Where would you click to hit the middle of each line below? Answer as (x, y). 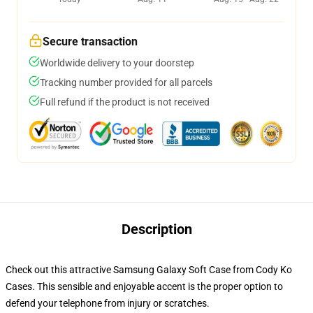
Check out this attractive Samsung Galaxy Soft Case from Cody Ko (149, 270)
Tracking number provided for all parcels (126, 82)
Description (156, 229)
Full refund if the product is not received (125, 102)
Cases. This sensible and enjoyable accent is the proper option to (144, 286)
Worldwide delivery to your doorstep (117, 63)
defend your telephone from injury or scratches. (108, 303)
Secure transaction (90, 42)
